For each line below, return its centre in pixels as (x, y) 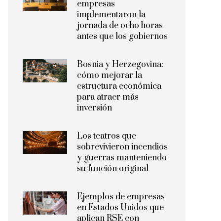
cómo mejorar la (110, 75)
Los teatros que (107, 136)
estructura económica (119, 86)
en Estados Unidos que (120, 208)
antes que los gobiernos (122, 37)
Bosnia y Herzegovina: (120, 65)
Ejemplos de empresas (121, 197)
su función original (113, 169)
